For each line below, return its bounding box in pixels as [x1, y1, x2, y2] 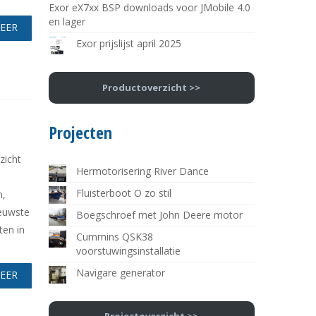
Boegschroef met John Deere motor [75, 207, 243, 221]
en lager [48, 15, 85, 29]
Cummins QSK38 [75, 229, 153, 243]
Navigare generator [75, 265, 165, 279]
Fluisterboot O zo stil [75, 186, 171, 200]
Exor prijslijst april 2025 [75, 37, 181, 51]
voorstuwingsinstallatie [75, 243, 181, 257]
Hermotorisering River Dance [75, 164, 209, 178]
